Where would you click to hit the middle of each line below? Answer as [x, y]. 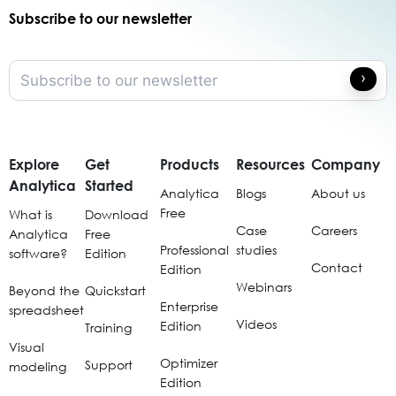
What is [30, 214]
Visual [27, 346]
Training [108, 327]
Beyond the [44, 290]
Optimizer [189, 362]
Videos [256, 324]
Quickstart [115, 290]
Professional [195, 249]
